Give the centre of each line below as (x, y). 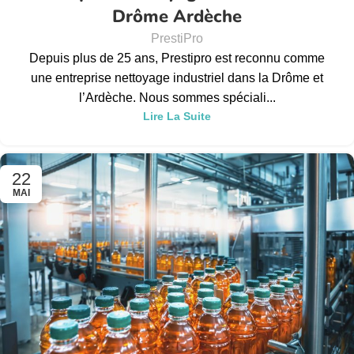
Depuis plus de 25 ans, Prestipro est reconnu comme (177, 58)
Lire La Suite (177, 117)
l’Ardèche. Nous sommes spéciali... (177, 98)
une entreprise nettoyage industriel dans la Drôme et (177, 78)
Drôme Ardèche (177, 17)
